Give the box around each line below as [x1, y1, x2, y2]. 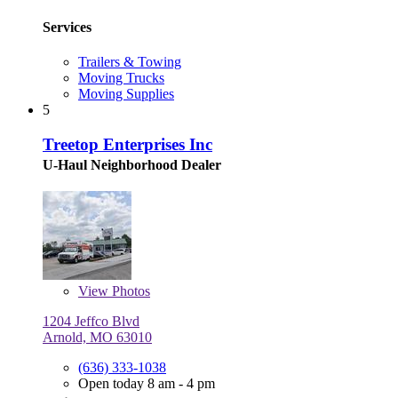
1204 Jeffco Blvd [43, 313, 139, 329]
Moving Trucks [78, 70, 164, 86]
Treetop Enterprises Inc [43, 134, 212, 154]
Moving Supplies [78, 86, 174, 102]
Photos [108, 283, 150, 298]
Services [43, 19, 92, 35]
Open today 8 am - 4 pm [78, 375, 215, 391]
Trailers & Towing [78, 54, 181, 70]
